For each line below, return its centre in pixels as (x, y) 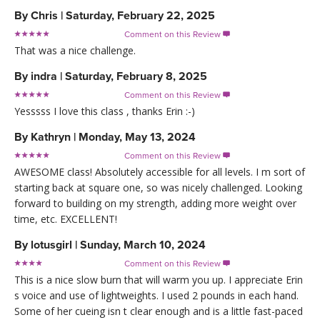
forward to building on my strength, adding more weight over (155, 203)
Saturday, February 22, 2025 (140, 15)
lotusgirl (51, 245)
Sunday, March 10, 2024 (143, 245)
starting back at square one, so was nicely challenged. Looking (158, 187)
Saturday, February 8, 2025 (136, 76)
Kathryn (51, 137)
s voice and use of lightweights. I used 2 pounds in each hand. (156, 295)
